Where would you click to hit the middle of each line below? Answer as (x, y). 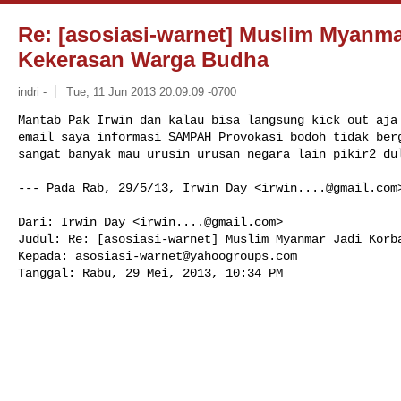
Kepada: (47, 256)
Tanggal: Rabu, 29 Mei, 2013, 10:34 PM (150, 273)
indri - (32, 91)
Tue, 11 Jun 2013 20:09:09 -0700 (151, 91)
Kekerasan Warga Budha (143, 60)
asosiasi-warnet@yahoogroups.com (186, 256)
